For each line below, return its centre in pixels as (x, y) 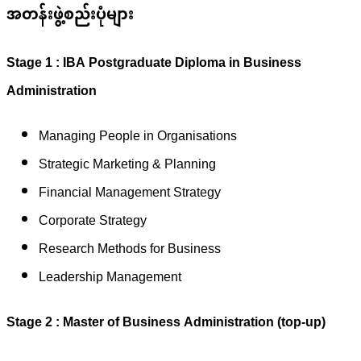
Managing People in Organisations (138, 137)
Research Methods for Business (130, 250)
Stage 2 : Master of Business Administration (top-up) (166, 324)
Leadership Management (110, 278)
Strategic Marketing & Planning (127, 165)
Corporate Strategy (93, 222)
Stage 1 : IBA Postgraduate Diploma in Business (154, 64)
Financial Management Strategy (130, 193)
